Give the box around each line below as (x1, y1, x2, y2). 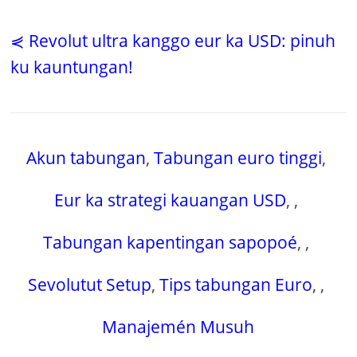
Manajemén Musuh (102, 316, 255, 339)
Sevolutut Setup (28, 273, 152, 296)
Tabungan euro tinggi (154, 147, 323, 170)
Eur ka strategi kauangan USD (54, 189, 287, 212)
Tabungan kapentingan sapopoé (43, 231, 298, 254)
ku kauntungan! (10, 56, 134, 79)
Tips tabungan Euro (159, 273, 313, 296)
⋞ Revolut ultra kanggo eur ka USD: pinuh (10, 29, 336, 53)
